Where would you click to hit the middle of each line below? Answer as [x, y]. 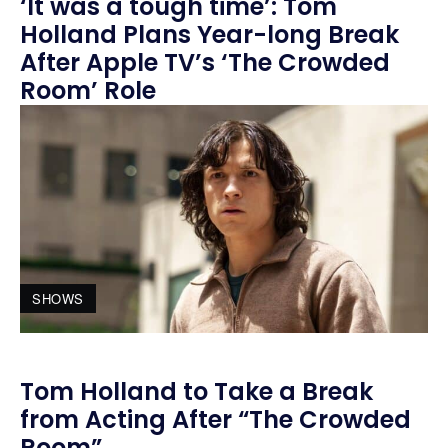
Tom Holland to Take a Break [196, 392]
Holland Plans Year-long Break [209, 34]
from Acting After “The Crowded [215, 420]
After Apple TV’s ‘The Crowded [205, 62]
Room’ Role [88, 90]
